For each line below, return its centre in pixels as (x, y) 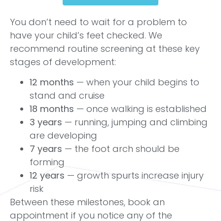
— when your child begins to (137, 82)
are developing (63, 136)
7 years (46, 149)
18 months (52, 109)
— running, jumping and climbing (135, 122)
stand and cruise (67, 96)
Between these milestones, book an (87, 202)
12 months (52, 82)
